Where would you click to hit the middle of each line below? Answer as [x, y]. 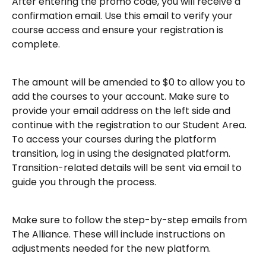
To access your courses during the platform [115, 140]
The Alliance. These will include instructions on [120, 235]
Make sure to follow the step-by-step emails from [131, 220]
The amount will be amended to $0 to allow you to [130, 83]
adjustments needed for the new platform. [111, 249]
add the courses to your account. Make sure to [122, 97]
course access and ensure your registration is [119, 30]
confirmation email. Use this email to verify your [123, 16]
